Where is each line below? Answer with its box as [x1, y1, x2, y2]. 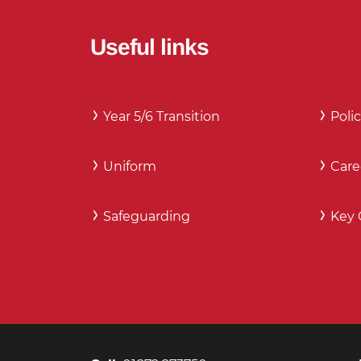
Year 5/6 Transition [103, 109, 220, 124]
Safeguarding [103, 209, 190, 224]
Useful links [90, 35, 209, 60]
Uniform [103, 159, 156, 174]
